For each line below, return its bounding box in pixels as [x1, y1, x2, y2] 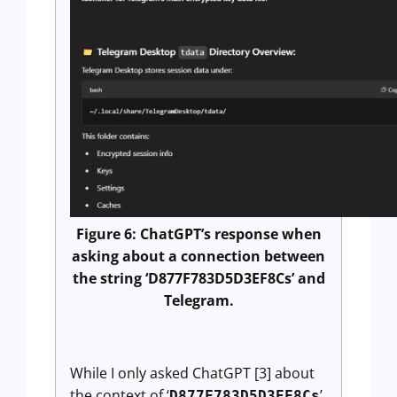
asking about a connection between [72, 246, 325, 267]
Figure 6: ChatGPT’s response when [75, 224, 322, 245]
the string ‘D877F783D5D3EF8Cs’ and [72, 269, 325, 289]
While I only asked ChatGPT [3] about [70, 363, 315, 384]
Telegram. [163, 291, 234, 311]
